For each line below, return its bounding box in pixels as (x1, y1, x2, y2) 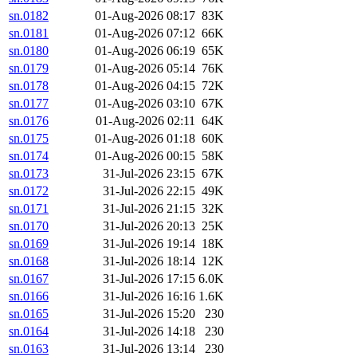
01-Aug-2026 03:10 (95, 96, 195, 111)
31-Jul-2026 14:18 (103, 324, 195, 339)
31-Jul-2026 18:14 (103, 254, 195, 269)
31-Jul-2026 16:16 (103, 289, 195, 304)
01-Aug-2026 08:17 (95, 9, 195, 23)
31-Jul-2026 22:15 (103, 184, 195, 198)
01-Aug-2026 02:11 (96, 114, 195, 128)
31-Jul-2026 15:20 (103, 307, 195, 321)
